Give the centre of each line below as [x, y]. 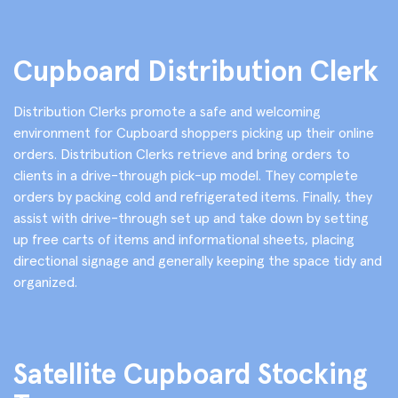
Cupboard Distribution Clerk [196, 71]
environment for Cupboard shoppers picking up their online [194, 132]
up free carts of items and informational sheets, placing [184, 239]
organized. [45, 281]
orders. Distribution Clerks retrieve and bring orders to [182, 153]
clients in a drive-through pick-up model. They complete [186, 175]
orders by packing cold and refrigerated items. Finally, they [193, 196]
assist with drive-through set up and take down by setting [191, 217]
